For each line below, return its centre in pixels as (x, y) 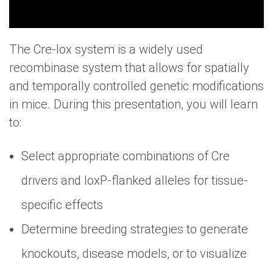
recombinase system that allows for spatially (129, 67)
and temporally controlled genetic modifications (136, 86)
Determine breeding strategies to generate (135, 229)
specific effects (62, 204)
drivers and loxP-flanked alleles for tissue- (135, 180)
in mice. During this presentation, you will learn (133, 104)
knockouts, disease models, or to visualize (134, 253)
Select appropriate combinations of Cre (126, 156)
